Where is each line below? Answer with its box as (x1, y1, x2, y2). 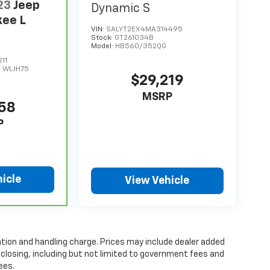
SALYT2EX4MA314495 (105, 26, 183, 34)
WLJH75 (2, 66, 30, 74)
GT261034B (114, 34, 154, 42)
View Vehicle (125, 175, 190, 187)
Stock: (90, 34, 115, 42)
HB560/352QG (115, 43, 166, 51)
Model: (90, 43, 115, 51)
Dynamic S (90, 2, 150, 15)
